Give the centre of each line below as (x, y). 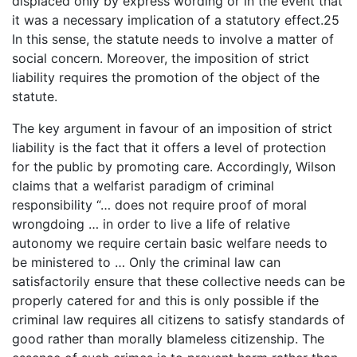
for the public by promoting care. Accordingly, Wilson (174, 166)
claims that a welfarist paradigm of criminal (143, 185)
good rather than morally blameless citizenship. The (168, 338)
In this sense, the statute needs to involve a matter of (173, 39)
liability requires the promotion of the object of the (166, 77)
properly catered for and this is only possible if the (165, 300)
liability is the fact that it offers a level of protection (169, 147)
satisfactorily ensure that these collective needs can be (178, 281)
